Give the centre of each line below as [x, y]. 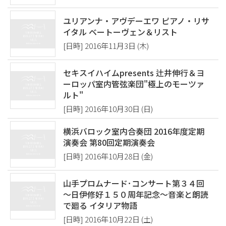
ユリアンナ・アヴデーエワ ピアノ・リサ [136, 21]
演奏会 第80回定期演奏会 [109, 142]
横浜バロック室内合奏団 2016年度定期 [134, 131]
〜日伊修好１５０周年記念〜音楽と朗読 [136, 194]
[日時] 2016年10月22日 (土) [108, 219]
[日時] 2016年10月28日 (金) [108, 156]
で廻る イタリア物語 [100, 205]
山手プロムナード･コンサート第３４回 [134, 183]
